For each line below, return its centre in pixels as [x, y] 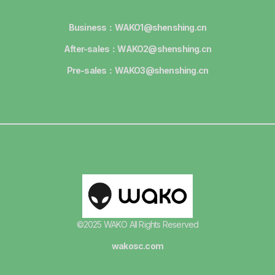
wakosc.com [137, 246]
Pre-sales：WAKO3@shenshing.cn [137, 71]
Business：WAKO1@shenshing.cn [137, 27]
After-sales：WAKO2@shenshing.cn [137, 49]
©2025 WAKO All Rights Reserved [137, 224]
